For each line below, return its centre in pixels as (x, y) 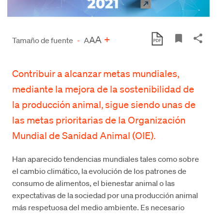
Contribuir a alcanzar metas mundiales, (96, 73)
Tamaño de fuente (44, 40)
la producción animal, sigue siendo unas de (104, 104)
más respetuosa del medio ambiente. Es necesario (99, 207)
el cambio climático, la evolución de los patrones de (100, 170)
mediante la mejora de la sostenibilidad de (103, 88)
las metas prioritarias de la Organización (99, 119)
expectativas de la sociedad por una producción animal (105, 195)
